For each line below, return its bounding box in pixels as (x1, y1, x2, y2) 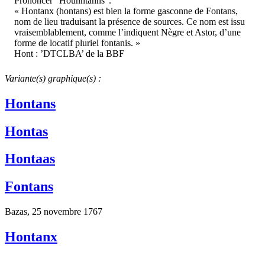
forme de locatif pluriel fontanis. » (14, 37, 140, 48)
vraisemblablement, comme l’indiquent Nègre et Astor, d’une (14, 27, 241, 37)
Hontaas (5, 151, 55, 167)
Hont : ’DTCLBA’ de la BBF (14, 48, 124, 59)
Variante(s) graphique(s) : (5, 73, 101, 83)
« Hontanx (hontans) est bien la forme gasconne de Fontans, (14, 5, 238, 16)
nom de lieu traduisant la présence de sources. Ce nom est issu (14, 16, 245, 27)
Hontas (5, 123, 48, 139)
